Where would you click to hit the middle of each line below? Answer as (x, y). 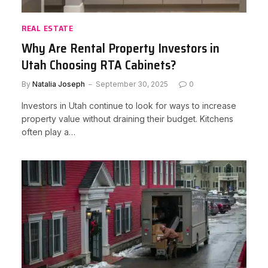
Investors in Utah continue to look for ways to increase (129, 105)
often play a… (48, 132)
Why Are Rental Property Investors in (121, 48)
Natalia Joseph (59, 84)
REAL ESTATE (48, 28)
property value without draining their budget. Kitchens (127, 118)
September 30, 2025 (132, 84)
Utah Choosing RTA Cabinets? (99, 65)
